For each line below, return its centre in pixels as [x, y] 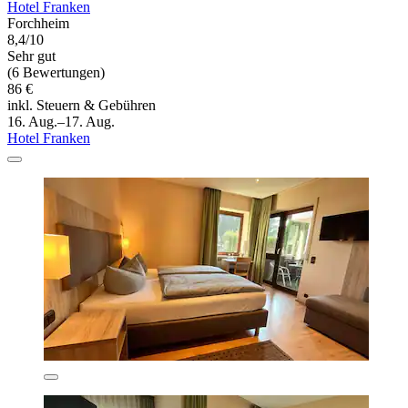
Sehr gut [31, 56]
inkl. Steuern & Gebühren [82, 105]
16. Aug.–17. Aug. [61, 121]
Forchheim [38, 23]
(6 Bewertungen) [56, 72]
